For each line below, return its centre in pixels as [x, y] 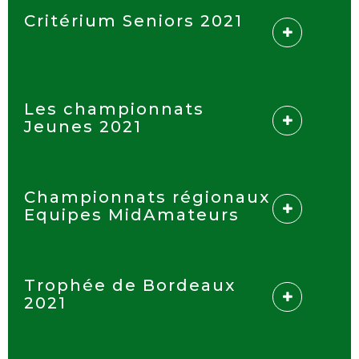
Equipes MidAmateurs [132, 215]
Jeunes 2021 [83, 127]
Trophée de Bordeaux [130, 285]
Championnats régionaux [147, 197]
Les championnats [114, 109]
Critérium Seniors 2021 [133, 21]
